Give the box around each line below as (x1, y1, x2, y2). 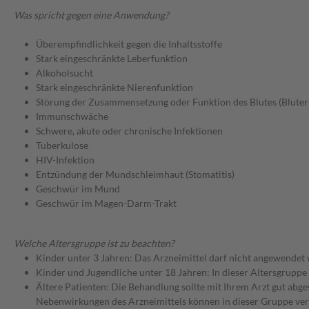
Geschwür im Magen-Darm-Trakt (36, 197, 177, 210)
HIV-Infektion (36, 154, 94, 166)
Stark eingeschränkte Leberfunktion (36, 52, 188, 65)
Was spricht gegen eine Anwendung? (14, 9, 169, 21)
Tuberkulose (36, 139, 88, 152)
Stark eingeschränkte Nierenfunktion (36, 81, 193, 94)
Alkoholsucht (36, 67, 93, 79)
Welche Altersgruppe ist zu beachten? (14, 237, 175, 250)
